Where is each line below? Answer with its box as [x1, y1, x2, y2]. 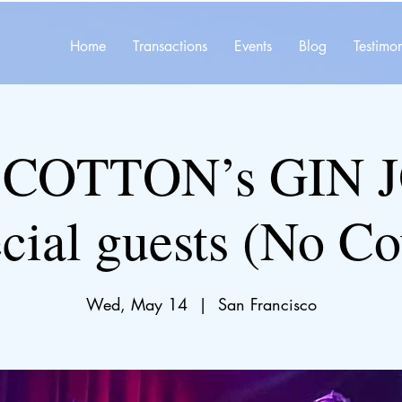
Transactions [133, 37, 207, 56]
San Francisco [217, 293, 317, 315]
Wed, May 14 [85, 293, 188, 315]
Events [234, 37, 272, 56]
